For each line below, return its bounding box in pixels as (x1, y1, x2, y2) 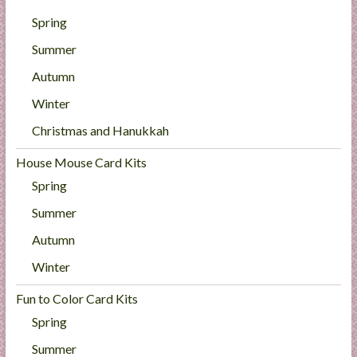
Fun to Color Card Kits (15, 291, 138, 307)
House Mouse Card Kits (15, 155, 147, 171)
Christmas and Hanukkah (31, 123, 169, 139)
